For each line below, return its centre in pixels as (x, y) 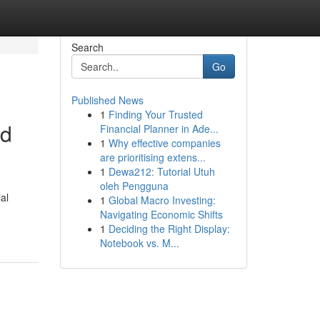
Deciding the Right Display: (169, 229)
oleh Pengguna (134, 186)
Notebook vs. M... (139, 243)
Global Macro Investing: (162, 200)
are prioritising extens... (152, 157)
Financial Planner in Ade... (159, 129)
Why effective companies (164, 143)
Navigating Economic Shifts (161, 214)
